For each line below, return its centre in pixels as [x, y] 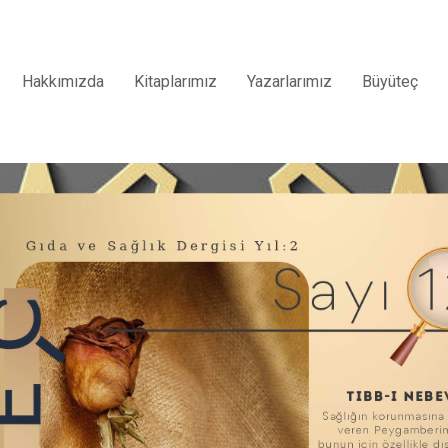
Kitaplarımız [175, 81]
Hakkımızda [63, 81]
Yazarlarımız [289, 81]
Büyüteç [390, 81]
